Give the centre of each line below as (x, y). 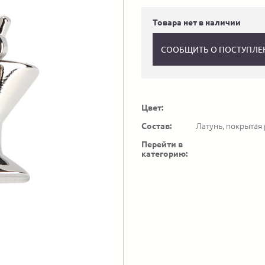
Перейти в (162, 145)
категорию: (164, 154)
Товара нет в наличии (197, 23)
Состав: (156, 126)
